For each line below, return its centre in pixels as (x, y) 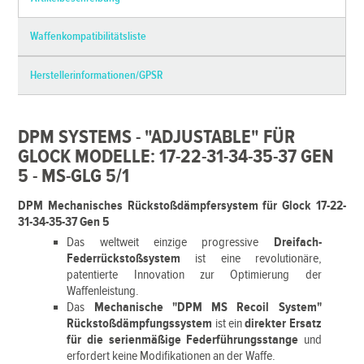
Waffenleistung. (103, 291)
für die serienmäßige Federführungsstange (183, 340)
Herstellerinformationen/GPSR (97, 76)
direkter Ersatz (282, 324)
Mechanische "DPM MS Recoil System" (208, 308)
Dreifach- (297, 243)
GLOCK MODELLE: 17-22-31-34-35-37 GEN (176, 157)
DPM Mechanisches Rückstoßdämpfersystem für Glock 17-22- (182, 206)
